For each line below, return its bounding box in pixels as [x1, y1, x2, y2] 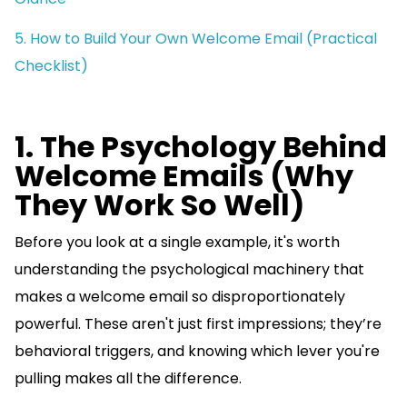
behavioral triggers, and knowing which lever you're [15, 341, 380, 362]
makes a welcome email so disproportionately [15, 286, 345, 308]
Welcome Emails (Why [15, 155, 353, 197]
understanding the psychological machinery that [15, 259, 364, 281]
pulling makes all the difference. [15, 368, 242, 390]
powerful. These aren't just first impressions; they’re [15, 313, 382, 335]
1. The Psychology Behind [15, 126, 387, 168]
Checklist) [15, 55, 88, 77]
